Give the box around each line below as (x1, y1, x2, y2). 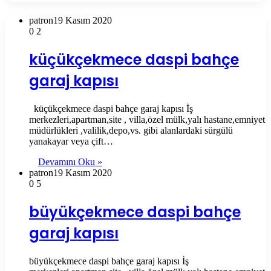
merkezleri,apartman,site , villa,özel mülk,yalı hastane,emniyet (29, 114, 265, 125)
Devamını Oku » (38, 156, 102, 167)
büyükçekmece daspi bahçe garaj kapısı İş (29, 255, 189, 266)
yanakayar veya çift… (29, 135, 113, 146)
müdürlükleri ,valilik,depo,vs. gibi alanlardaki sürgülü (29, 125, 233, 135)
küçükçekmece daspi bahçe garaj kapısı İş (29, 103, 193, 114)
